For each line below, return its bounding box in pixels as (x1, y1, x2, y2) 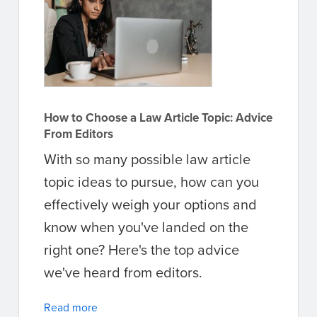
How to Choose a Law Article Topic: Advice (44, 108, 272, 126)
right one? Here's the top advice (44, 238, 239, 260)
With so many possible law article (44, 148, 250, 169)
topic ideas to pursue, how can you (44, 171, 259, 192)
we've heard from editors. (44, 261, 202, 282)
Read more (44, 299, 98, 315)
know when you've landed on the (44, 216, 248, 237)
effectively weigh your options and (44, 193, 257, 214)
